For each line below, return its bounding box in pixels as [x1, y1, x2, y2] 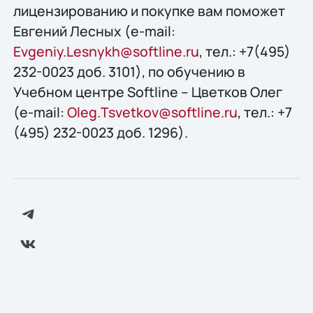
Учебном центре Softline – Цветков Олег [13, 82, 282, 102]
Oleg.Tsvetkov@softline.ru [66, 103, 238, 122]
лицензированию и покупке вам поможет [13, 1, 285, 21]
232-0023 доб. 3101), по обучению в [13, 62, 245, 82]
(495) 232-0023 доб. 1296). [13, 123, 188, 143]
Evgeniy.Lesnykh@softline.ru [13, 42, 199, 61]
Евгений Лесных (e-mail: [13, 22, 175, 41]
